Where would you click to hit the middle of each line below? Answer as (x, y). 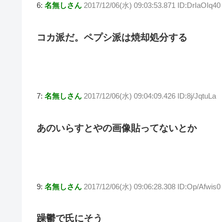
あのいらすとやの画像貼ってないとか (117, 128)
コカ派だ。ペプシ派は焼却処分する (112, 37)
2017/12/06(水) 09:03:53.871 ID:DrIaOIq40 (152, 5)
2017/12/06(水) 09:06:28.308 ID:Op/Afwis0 (152, 187)
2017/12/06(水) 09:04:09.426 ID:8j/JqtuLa (150, 96)
